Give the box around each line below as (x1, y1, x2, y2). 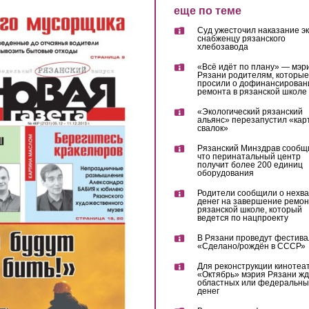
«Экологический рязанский (197, 107, 303, 117)
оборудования (197, 168, 254, 179)
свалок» (197, 123, 228, 134)
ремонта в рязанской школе (197, 87, 307, 97)
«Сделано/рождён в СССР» (197, 241, 306, 252)
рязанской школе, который (197, 205, 302, 215)
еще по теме (173, 5, 241, 17)
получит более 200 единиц (197, 160, 303, 170)
